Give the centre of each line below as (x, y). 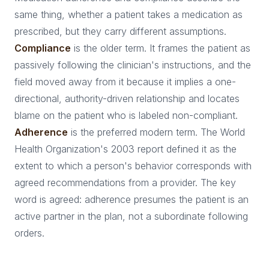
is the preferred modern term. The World (156, 132)
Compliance (43, 48)
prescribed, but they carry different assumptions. (120, 31)
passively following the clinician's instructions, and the (133, 65)
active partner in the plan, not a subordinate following (131, 216)
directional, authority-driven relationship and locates (127, 98)
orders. (29, 233)
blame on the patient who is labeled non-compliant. (126, 115)
